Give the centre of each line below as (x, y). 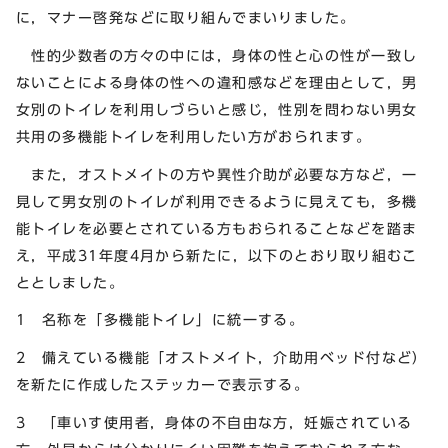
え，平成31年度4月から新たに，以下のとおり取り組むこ (217, 255)
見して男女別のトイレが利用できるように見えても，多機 (217, 201)
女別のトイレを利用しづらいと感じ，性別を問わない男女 (217, 109)
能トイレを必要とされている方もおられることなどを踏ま (217, 228)
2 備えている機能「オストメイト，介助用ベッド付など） (222, 358)
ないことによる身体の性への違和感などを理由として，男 (217, 82)
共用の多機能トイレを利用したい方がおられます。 (194, 136)
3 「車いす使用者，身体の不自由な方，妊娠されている (214, 422)
